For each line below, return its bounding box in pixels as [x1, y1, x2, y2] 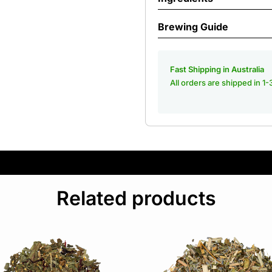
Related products [56, 186, 216, 210]
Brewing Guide [158, 21, 228, 33]
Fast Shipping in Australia [170, 64, 264, 74]
